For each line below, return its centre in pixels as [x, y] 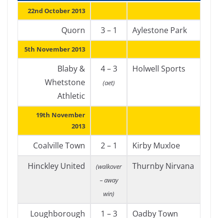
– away [109, 180]
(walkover [109, 166]
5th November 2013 [55, 49]
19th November [61, 115]
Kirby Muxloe [156, 145]
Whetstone [65, 82]
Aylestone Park [160, 30]
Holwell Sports [159, 69]
